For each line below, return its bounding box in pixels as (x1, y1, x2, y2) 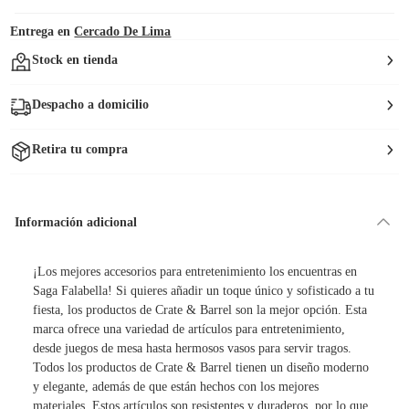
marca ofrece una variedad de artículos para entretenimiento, (33, 322, 345, 336)
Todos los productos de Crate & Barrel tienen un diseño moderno (33, 361, 369, 374)
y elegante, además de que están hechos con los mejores (33, 380, 319, 393)
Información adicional (15, 215, 137, 229)
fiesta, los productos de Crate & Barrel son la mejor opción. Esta (33, 303, 367, 317)
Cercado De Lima (74, 25, 172, 38)
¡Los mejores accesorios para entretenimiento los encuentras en (33, 265, 357, 278)
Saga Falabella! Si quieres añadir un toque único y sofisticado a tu (33, 284, 374, 298)
